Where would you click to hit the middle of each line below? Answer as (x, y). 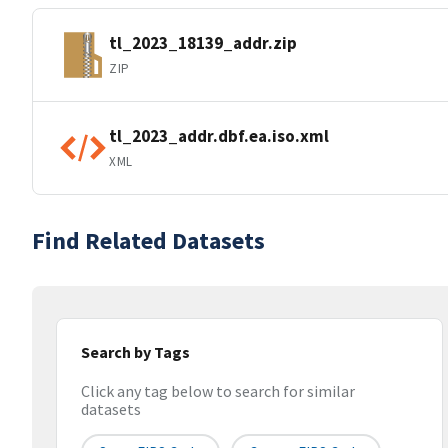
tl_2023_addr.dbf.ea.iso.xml (219, 135)
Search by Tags (135, 352)
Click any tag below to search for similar (218, 391)
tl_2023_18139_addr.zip (203, 42)
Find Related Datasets (148, 240)
